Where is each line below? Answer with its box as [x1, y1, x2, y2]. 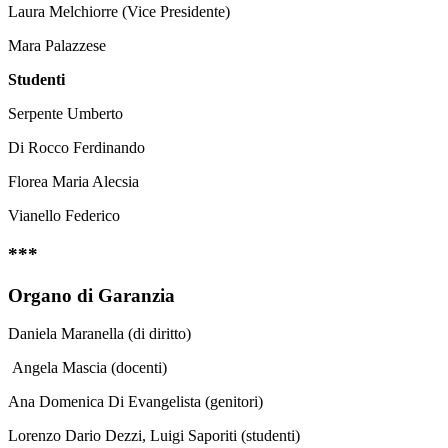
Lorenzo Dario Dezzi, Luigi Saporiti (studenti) [8, 427, 300, 445]
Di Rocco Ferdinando [8, 139, 145, 157]
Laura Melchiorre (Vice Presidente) [8, 3, 230, 21]
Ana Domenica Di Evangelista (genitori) [8, 393, 263, 411]
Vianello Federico [8, 207, 120, 225]
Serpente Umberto [8, 105, 123, 123]
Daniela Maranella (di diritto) [8, 325, 191, 343]
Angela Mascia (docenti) [8, 359, 167, 377]
